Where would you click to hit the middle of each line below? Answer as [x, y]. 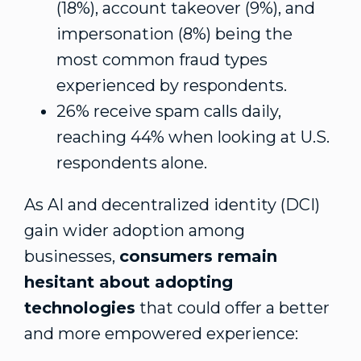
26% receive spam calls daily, [169, 111]
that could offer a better [232, 308]
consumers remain [198, 256]
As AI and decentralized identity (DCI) [172, 205]
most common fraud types [162, 60]
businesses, [72, 256]
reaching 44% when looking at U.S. [193, 137]
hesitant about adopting [129, 282]
